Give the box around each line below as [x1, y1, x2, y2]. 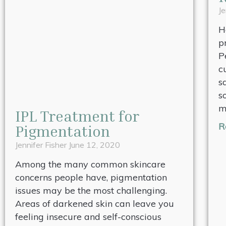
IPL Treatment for [15, 106, 139, 125]
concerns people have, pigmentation [15, 171, 167, 183]
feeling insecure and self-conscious [15, 210, 161, 222]
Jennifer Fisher [15, 139, 69, 150]
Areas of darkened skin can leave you [15, 197, 174, 209]
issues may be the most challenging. [15, 184, 167, 196]
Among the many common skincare [15, 158, 165, 170]
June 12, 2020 [69, 139, 120, 150]
